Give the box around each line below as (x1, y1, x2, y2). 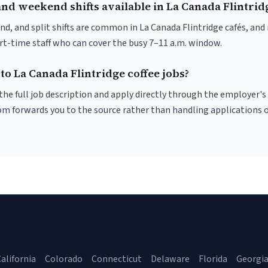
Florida (199, 252, 227, 266)
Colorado (45, 252, 83, 266)
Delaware (151, 252, 190, 266)
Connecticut (92, 252, 142, 266)
